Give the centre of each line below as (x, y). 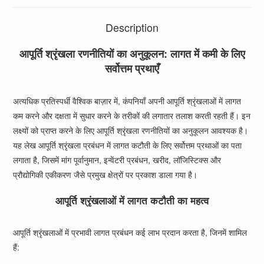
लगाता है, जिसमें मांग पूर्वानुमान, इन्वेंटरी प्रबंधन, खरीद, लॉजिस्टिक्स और (117, 160)
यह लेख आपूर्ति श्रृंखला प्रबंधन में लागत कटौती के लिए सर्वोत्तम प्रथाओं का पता (128, 145)
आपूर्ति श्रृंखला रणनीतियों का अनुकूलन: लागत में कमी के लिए (132, 54)
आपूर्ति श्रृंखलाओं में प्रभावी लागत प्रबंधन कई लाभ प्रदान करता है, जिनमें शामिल (130, 232)
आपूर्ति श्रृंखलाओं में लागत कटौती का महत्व (132, 200)
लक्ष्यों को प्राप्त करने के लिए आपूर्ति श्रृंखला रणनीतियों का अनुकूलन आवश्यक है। (131, 130)
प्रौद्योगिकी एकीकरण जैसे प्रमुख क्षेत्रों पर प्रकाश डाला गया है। (105, 174)
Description (132, 27)
